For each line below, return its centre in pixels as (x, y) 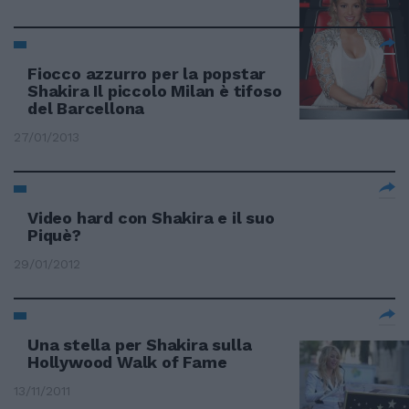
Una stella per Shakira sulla (140, 345)
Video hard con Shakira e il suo (151, 218)
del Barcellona (86, 108)
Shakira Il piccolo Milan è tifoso (155, 91)
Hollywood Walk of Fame (127, 362)
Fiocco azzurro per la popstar (147, 73)
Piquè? (54, 235)
